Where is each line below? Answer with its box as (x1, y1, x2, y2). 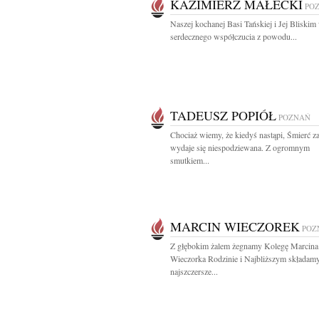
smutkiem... (170, 155, 209, 166)
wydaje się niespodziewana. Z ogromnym (170, 142, 310, 153)
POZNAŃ (278, 112, 310, 122)
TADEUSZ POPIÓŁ (170, 107, 276, 124)
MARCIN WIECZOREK (170, 218, 300, 235)
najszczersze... (170, 266, 218, 277)
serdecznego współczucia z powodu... (170, 31, 297, 42)
